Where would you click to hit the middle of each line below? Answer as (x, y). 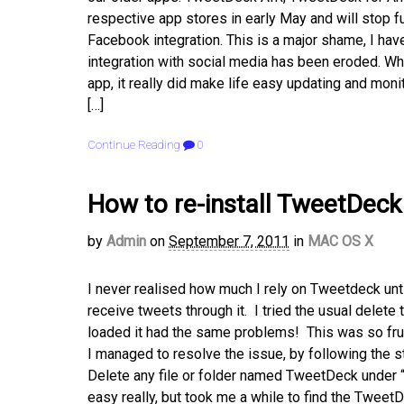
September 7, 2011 (229, 242)
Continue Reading (134, 144)
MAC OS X (340, 242)
